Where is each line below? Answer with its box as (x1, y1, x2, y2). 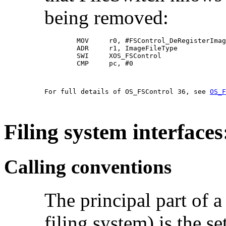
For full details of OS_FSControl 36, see (44, 88, 210, 96)
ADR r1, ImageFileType (44, 44, 178, 52)
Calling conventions (4, 155, 172, 178)
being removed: (44, 7, 168, 29)
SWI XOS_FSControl (44, 52, 161, 60)
